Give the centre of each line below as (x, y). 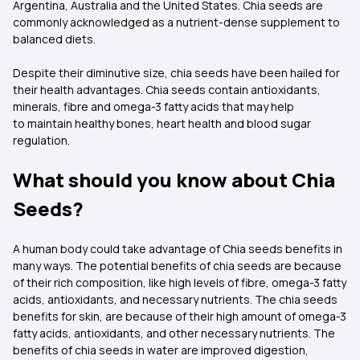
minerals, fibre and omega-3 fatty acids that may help (153, 106)
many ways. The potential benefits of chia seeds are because (177, 266)
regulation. (43, 140)
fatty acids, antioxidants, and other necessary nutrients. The (174, 333)
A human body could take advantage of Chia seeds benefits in (178, 249)
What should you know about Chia (174, 180)
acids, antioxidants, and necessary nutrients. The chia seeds (175, 299)
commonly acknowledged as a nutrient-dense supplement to (176, 22)
